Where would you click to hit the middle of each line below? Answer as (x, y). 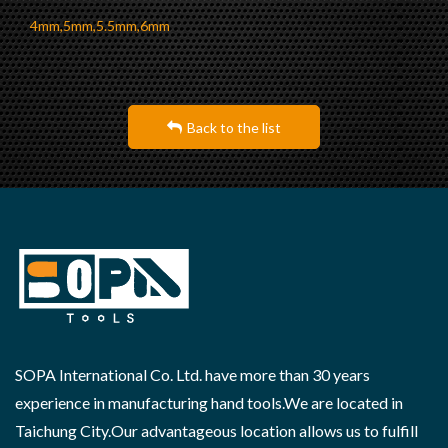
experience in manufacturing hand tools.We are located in (209, 403)
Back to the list (234, 128)
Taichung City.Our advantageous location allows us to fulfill (216, 431)
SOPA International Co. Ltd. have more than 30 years (192, 375)
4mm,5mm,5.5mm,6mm (100, 26)
